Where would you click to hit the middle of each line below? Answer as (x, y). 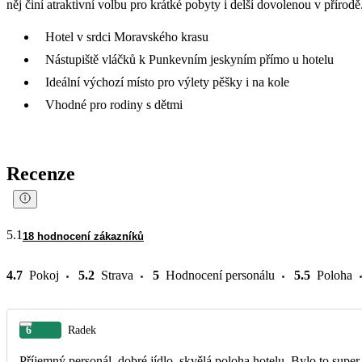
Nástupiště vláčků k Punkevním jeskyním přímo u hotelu (189, 59)
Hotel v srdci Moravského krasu (127, 36)
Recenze (41, 173)
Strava (117, 275)
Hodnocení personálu (220, 275)
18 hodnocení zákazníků (83, 236)
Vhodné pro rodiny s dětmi (114, 104)
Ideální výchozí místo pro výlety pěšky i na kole (167, 82)
